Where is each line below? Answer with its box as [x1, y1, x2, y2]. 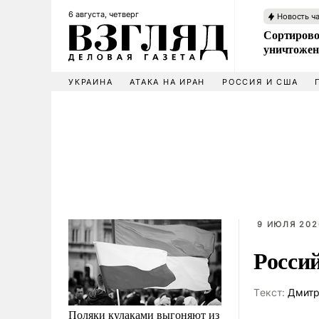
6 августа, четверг [68, 9, 139, 19]
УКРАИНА [68, 77, 113, 87]
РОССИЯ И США [222, 77, 298, 87]
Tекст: [253, 286, 285, 298]
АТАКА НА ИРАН [130, 77, 206, 87]
